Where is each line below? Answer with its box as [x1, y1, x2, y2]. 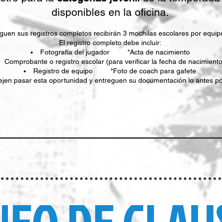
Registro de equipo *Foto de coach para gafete [33, 67, 196, 75]
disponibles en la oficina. [51, 6, 169, 18]
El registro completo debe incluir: [58, 39, 162, 47]
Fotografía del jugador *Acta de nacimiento [40, 48, 190, 56]
